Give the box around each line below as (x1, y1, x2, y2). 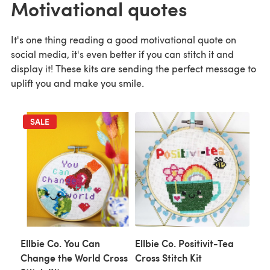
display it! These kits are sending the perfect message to (11, 62, 256, 75)
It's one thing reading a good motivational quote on (11, 33, 236, 46)
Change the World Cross (20, 251, 128, 265)
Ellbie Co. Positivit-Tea (135, 236, 234, 250)
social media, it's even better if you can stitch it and (11, 48, 234, 60)
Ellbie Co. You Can (20, 236, 100, 250)
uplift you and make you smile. (11, 77, 144, 89)
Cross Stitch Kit (135, 251, 202, 265)
